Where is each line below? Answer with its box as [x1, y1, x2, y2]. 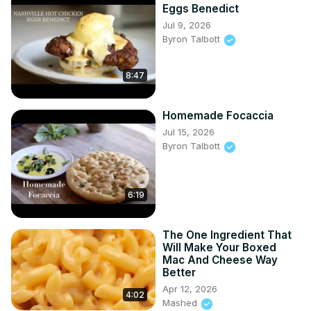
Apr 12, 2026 [162, 283, 217, 295]
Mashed [162, 297, 200, 309]
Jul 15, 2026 [162, 126, 215, 138]
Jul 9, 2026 [162, 19, 211, 31]
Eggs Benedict [162, 2, 239, 16]
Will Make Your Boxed [162, 241, 276, 255]
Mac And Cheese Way [162, 253, 278, 267]
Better [162, 266, 196, 280]
